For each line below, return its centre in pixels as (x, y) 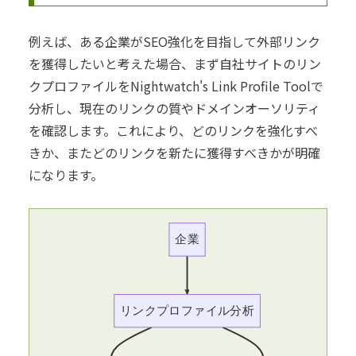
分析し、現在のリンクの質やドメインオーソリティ (174, 108)
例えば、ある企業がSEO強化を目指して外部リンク (174, 41)
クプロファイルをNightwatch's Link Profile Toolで (176, 85)
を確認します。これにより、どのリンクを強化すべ (173, 130)
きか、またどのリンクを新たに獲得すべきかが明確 (174, 152)
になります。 (66, 174)
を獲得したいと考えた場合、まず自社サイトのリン (175, 63)
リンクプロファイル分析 (187, 310)
